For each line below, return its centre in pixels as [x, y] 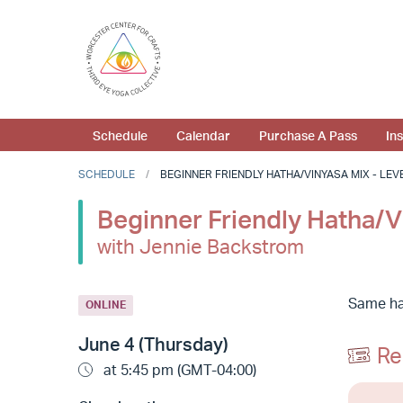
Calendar [203, 135]
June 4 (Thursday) [153, 344]
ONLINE [106, 305]
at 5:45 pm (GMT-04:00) [178, 369]
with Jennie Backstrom [201, 246]
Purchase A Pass [308, 135]
